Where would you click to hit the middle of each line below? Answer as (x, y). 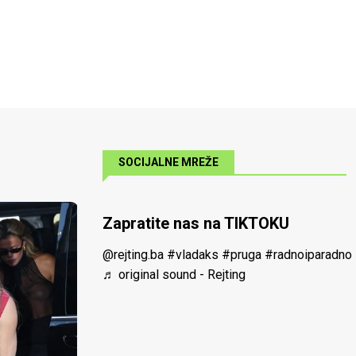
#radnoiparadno (308, 254)
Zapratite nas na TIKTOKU (195, 223)
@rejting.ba (133, 254)
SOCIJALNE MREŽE (168, 162)
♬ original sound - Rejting (174, 274)
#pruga (241, 254)
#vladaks (192, 254)
